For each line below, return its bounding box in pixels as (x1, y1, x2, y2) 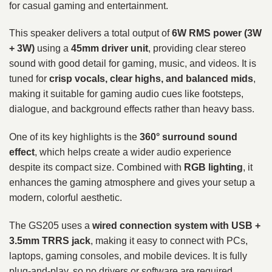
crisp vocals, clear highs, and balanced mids (49, 73, 253, 84)
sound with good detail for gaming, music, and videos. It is (9, 58, 256, 69)
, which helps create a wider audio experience (35, 147, 231, 158)
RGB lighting (184, 162, 243, 173)
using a (35, 43, 71, 54)
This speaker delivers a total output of (9, 28, 172, 39)
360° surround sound (140, 132, 237, 143)
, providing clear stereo (148, 43, 246, 54)
